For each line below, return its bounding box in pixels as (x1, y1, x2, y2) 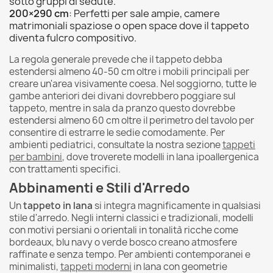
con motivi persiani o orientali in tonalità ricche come (9, 223, 238, 236)
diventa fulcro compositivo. (9, 30, 136, 44)
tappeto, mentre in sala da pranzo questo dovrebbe (9, 101, 235, 115)
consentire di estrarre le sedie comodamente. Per (9, 126, 225, 139)
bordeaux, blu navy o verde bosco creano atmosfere (9, 235, 237, 249)
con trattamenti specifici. (9, 162, 121, 175)
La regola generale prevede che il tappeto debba (9, 52, 222, 66)
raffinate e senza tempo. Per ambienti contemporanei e (9, 247, 250, 261)
